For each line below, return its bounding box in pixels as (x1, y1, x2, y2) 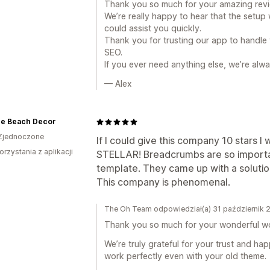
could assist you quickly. (104, 23, 201, 33)
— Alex (104, 78, 132, 89)
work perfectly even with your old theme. (104, 251, 266, 261)
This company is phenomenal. (96, 176, 230, 188)
